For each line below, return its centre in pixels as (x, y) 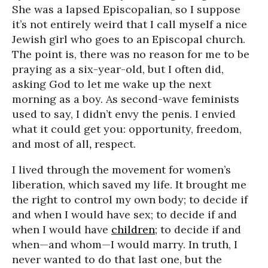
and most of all (51, 144)
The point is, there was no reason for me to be (131, 54)
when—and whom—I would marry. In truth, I (125, 244)
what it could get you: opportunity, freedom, (127, 129)
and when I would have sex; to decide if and (124, 214)
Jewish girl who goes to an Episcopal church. (129, 39)
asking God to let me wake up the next (112, 84)
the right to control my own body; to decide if (130, 199)
